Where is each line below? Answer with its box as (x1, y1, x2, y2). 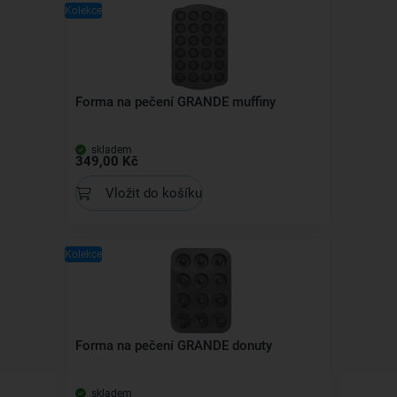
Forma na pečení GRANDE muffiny (74, 94, 276, 110)
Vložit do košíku (105, 184, 202, 201)
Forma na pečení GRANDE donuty (74, 338, 272, 354)
